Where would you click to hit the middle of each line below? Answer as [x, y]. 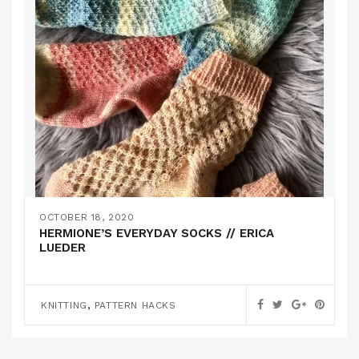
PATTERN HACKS [135, 305]
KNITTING [64, 305]
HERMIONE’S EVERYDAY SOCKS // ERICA [157, 233]
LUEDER [63, 248]
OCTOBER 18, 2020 [87, 217]
